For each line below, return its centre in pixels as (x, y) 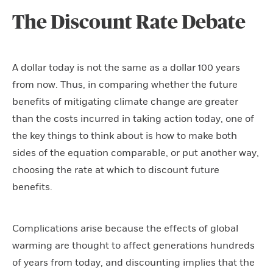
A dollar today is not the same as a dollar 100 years (126, 68)
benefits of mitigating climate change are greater (125, 102)
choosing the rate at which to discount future (116, 170)
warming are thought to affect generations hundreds (133, 246)
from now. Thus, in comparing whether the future (125, 85)
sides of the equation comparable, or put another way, (136, 153)
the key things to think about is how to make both (125, 136)
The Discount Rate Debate (129, 23)
